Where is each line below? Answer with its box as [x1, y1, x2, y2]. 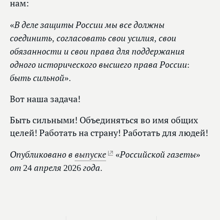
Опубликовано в [10, 148, 75, 161]
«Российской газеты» [113, 148, 200, 161]
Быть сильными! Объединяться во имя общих [10, 114, 198, 126]
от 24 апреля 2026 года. [10, 162, 103, 174]
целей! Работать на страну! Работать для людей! [10, 127, 208, 139]
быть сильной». [10, 72, 71, 84]
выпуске [75, 148, 106, 161]
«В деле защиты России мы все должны [10, 19, 165, 31]
